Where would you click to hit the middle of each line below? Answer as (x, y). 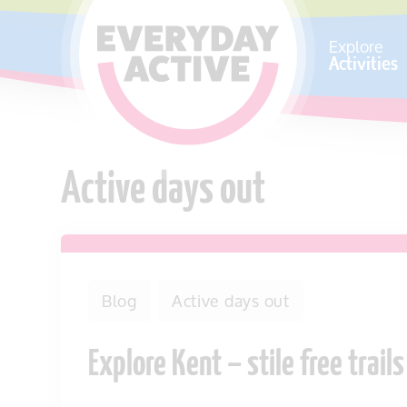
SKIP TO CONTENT (99, 29)
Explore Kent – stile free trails (246, 366)
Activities (363, 63)
